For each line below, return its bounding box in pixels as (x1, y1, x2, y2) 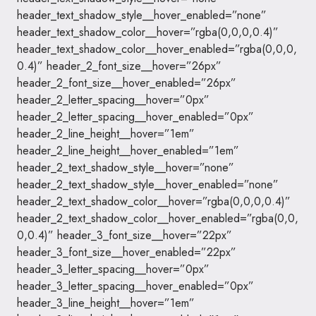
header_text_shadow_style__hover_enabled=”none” (17, 7, 267, 23)
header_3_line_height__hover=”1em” (17, 295, 195, 311)
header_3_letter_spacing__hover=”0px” (17, 261, 209, 277)
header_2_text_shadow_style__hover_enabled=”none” (17, 176, 279, 193)
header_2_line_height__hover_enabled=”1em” (17, 142, 239, 159)
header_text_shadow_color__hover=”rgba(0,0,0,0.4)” (17, 24, 279, 40)
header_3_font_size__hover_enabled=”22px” (17, 244, 236, 260)
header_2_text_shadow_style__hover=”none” (17, 159, 234, 176)
